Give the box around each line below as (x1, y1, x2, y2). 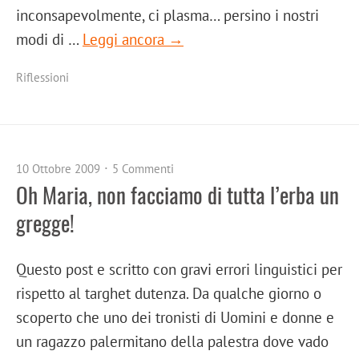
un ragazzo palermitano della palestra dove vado (16, 331, 329, 352)
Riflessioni (16, 70, 69, 86)
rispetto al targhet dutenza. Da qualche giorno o (16, 283, 321, 304)
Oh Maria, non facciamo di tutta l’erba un (16, 179, 339, 212)
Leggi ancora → (83, 29, 184, 50)
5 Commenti (112, 161, 174, 177)
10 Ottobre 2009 (16, 161, 100, 177)
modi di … (16, 29, 83, 50)
